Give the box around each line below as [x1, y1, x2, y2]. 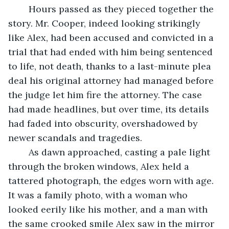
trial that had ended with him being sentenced [8, 45, 215, 58]
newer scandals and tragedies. [8, 131, 142, 144]
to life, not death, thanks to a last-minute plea [8, 60, 214, 72]
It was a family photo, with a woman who [8, 189, 190, 201]
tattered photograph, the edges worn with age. [8, 174, 216, 187]
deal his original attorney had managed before [8, 74, 216, 86]
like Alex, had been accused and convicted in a [8, 31, 216, 43]
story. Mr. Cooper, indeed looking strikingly [8, 17, 203, 29]
